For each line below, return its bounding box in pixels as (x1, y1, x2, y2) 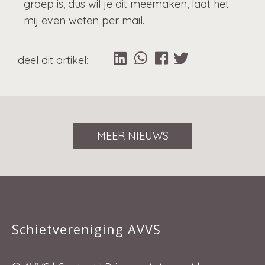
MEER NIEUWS (96, 129, 169, 143)
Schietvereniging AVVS (12, 221, 161, 238)
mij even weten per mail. (24, 14, 144, 28)
